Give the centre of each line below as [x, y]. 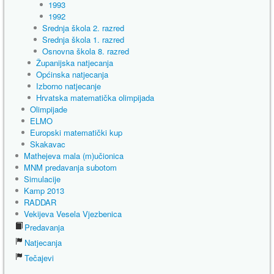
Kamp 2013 [44, 191]
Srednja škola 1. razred [83, 39]
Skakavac [48, 144]
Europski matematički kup [76, 132]
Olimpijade [49, 109]
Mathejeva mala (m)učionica [74, 156]
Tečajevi [39, 258]
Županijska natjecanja [75, 63]
